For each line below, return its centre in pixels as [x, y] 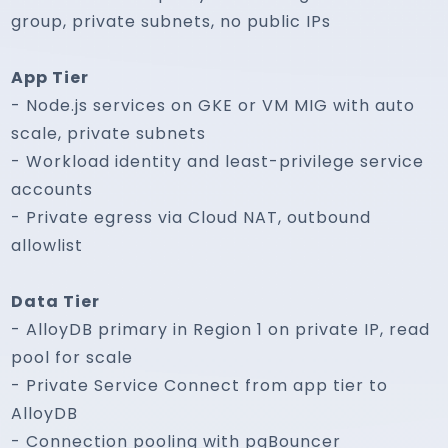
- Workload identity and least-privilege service [218, 161]
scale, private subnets [109, 133]
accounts [52, 189]
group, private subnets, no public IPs [171, 21]
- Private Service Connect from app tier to [200, 385]
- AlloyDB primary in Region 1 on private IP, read [221, 329]
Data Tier [56, 301]
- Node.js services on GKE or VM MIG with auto [213, 105]
